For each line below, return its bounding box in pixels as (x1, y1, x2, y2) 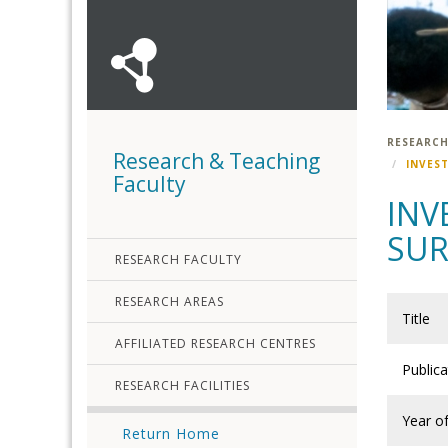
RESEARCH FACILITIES (115, 377, 250, 394)
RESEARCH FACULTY (115, 251, 242, 268)
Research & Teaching (113, 147, 320, 175)
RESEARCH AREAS (115, 293, 224, 310)
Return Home (122, 424, 220, 443)
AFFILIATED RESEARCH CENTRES (115, 335, 316, 352)
